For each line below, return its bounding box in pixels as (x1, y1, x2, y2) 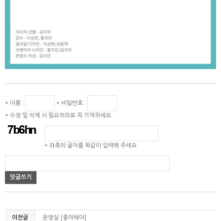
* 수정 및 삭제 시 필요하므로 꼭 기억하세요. (5, 112, 113, 118)
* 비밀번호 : (55, 100, 87, 106)
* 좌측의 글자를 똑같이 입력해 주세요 (44, 142, 137, 148)
